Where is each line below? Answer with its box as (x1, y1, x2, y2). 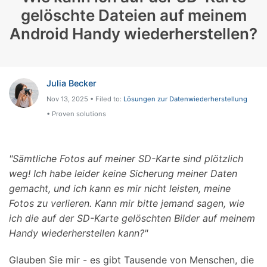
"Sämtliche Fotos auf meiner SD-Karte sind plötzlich (9, 153, 243, 165)
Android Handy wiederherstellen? (10, 24, 257, 43)
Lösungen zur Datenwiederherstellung (123, 95, 247, 104)
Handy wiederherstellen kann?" (9, 227, 148, 240)
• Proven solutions (46, 110, 106, 119)
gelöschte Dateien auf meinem (20, 5, 247, 24)
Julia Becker (46, 78, 97, 89)
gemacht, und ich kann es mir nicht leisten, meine (9, 182, 231, 195)
